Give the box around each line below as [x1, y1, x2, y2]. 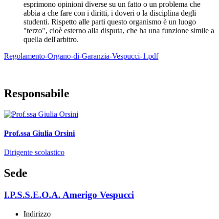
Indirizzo [23, 209, 51, 218]
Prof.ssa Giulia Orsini [4, 129, 75, 137]
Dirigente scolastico [4, 148, 65, 157]
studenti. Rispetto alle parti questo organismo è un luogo [23, 17, 196, 26]
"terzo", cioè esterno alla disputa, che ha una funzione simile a [23, 26, 214, 35]
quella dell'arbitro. [23, 35, 79, 44]
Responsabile [4, 87, 69, 100]
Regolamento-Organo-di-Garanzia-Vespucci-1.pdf [4, 51, 158, 60]
